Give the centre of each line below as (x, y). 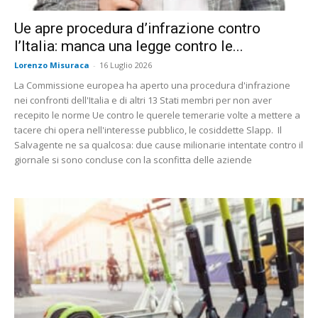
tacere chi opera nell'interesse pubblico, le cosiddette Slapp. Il (148, 130)
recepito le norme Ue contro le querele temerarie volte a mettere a (157, 115)
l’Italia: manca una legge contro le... (129, 46)
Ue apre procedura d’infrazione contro (137, 29)
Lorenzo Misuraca (52, 65)
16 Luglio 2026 (126, 65)
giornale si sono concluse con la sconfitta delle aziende (133, 160)
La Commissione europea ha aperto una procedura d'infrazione (152, 86)
